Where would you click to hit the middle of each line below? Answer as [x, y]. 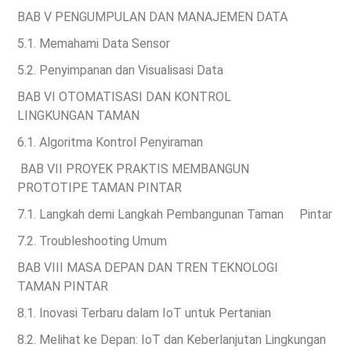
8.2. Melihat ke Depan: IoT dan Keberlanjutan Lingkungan [172, 339]
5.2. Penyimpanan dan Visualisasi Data [120, 70]
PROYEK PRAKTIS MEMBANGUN [157, 168]
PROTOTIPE [54, 187]
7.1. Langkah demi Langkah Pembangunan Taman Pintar [175, 214]
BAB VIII [42, 267]
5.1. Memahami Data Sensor [94, 43]
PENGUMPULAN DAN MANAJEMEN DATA [171, 16]
